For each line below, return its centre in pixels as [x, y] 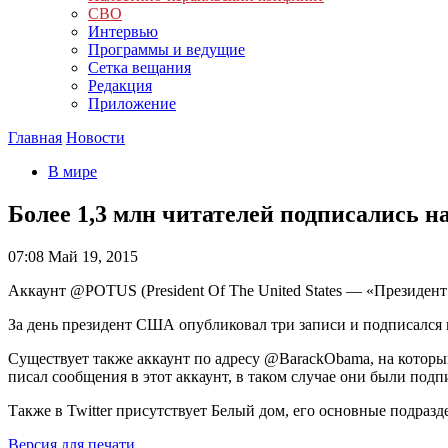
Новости [95, 137]
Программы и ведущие [166, 49]
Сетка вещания [139, 67]
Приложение [132, 103]
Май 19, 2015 [91, 256]
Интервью [123, 31]
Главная [35, 137]
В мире [72, 171]
